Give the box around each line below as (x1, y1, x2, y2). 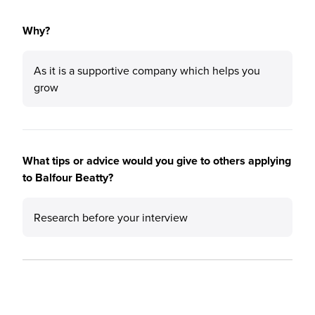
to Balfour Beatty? (22, 169, 113, 186)
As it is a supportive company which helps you (34, 63, 260, 78)
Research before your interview (34, 210, 188, 225)
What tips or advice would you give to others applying (22, 153, 291, 169)
